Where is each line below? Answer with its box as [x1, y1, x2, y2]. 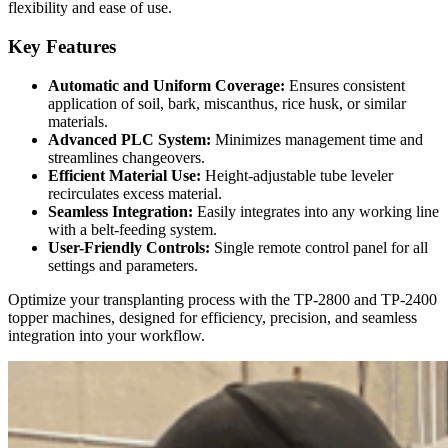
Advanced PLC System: [48, 130, 211, 148]
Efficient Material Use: [48, 166, 201, 184]
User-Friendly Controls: [48, 238, 210, 256]
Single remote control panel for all [210, 238, 428, 256]
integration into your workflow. [8, 326, 205, 344]
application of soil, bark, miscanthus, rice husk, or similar [48, 94, 406, 112]
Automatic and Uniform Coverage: [48, 76, 285, 94]
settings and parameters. [48, 256, 198, 274]
